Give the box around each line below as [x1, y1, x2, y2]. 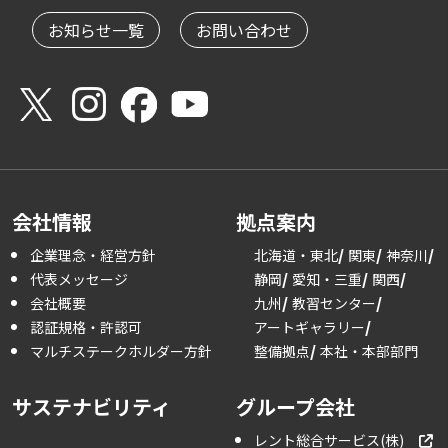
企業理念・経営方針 [30, 244, 156, 265]
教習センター [292, 292, 376, 313]
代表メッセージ [30, 268, 128, 289]
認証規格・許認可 [30, 316, 142, 337]
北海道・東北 [254, 244, 338, 265]
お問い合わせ [196, 17, 292, 42]
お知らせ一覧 [48, 17, 144, 42]
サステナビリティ [12, 391, 171, 421]
